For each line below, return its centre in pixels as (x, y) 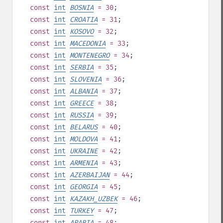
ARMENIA (84, 163)
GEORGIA (84, 187)
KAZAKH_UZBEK (94, 199)
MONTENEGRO (90, 56)
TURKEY (82, 211)
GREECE (82, 103)
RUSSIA (82, 115)
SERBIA (82, 67)
